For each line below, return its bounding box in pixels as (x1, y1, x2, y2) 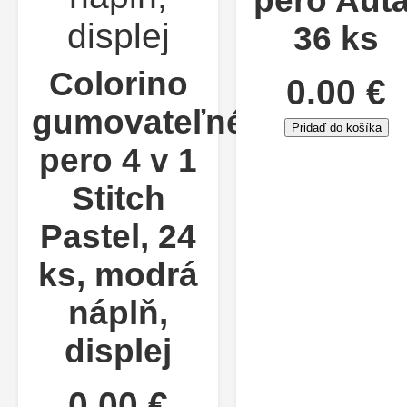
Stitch (71, 180, 165, 218)
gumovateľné (32, 104, 245, 142)
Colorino (48, 65, 188, 104)
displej (65, 333, 172, 371)
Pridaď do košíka (291, 121, 382, 135)
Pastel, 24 (40, 218, 196, 256)
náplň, (68, 294, 168, 333)
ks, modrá (38, 256, 198, 294)
